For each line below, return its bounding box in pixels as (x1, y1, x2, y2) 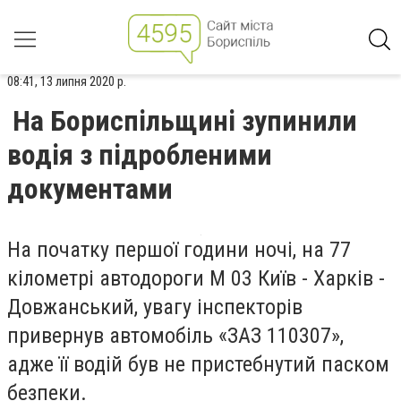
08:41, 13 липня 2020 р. (7, 73, 126, 90)
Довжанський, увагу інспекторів (7, 294, 303, 320)
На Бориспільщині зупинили (13, 104, 357, 138)
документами (7, 172, 173, 206)
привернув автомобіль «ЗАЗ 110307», (7, 323, 344, 348)
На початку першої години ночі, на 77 (7, 237, 351, 262)
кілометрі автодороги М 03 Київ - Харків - (7, 266, 385, 291)
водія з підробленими (7, 138, 272, 172)
